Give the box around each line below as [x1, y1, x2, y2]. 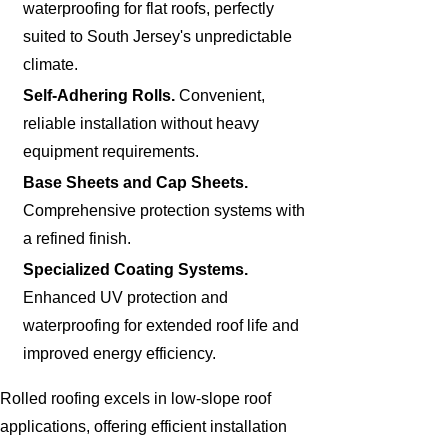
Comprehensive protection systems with [23, 201, 306, 219]
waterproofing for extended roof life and [23, 316, 300, 334]
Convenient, [179, 86, 266, 104]
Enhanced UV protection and [23, 288, 229, 306]
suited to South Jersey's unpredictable [23, 27, 293, 45]
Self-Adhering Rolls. [23, 86, 180, 104]
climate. [23, 55, 79, 73]
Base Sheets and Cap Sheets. [23, 173, 249, 191]
